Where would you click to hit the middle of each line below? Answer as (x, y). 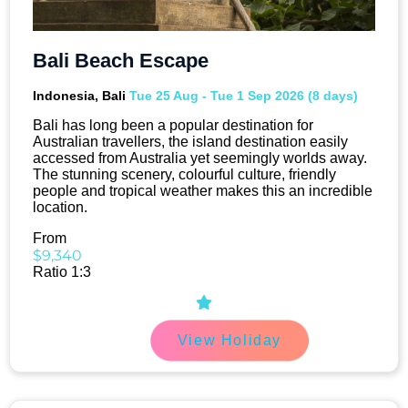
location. (60, 208)
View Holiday (229, 341)
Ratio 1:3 (62, 272)
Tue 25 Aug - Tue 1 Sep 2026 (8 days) (244, 96)
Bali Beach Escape (121, 61)
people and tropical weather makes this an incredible (203, 191)
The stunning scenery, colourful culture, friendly (184, 175)
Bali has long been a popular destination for (173, 126)
